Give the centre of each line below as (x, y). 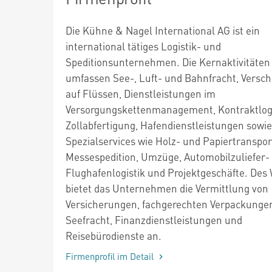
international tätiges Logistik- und (143, 46)
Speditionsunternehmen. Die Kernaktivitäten (168, 62)
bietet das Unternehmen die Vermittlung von (167, 188)
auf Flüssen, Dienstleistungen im (141, 93)
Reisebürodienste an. (114, 235)
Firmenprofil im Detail (111, 256)
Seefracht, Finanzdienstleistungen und (154, 219)
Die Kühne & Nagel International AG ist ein (163, 30)
